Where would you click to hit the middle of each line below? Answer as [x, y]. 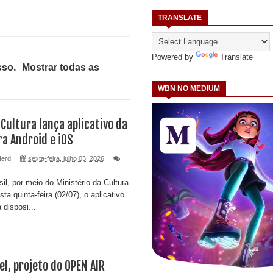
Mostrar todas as [61, 67]
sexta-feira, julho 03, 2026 [66, 158]
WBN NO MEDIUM [189, 88]
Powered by [174, 57]
